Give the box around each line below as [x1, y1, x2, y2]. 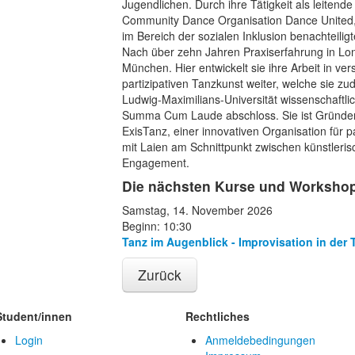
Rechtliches [185, 308, 250, 325]
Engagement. [122, 155, 189, 171]
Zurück [138, 265, 181, 285]
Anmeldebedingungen [205, 332, 315, 349]
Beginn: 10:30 [122, 218, 192, 235]
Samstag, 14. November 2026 [122, 202, 273, 219]
